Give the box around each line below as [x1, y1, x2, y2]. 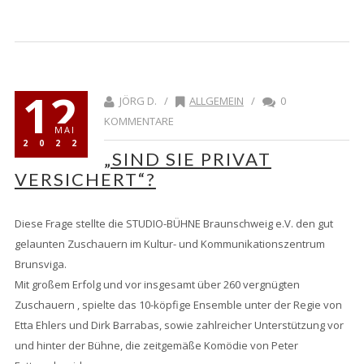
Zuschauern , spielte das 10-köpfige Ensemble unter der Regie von [14, 297, 342, 313]
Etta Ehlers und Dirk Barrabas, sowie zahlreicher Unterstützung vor [14, 318, 344, 333]
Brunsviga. [14, 257, 67, 272]
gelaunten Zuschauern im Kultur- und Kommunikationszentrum [14, 236, 325, 252]
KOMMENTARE [103, 114, 174, 129]
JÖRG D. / [116, 93, 175, 109]
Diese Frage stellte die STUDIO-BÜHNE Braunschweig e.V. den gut [14, 216, 333, 232]
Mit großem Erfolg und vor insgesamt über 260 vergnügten [14, 277, 300, 292]
